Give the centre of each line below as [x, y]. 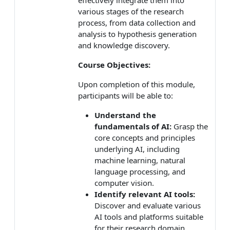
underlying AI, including [137, 149]
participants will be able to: [126, 95]
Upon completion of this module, [137, 84]
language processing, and [140, 171]
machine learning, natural [140, 160]
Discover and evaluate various [148, 205]
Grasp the [190, 126]
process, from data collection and [137, 22]
